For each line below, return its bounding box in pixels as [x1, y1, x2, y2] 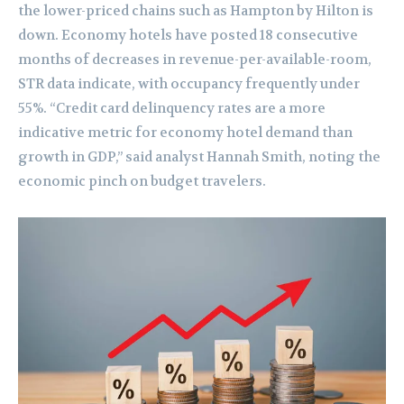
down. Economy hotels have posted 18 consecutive [18, 26, 358, 45]
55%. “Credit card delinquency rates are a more [18, 99, 326, 118]
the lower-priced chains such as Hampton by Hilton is [18, 2, 373, 21]
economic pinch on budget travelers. [18, 172, 266, 191]
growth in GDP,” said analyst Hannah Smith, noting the [18, 148, 381, 167]
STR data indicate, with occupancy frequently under [18, 75, 360, 94]
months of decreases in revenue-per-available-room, [18, 50, 372, 69]
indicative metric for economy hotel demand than [18, 124, 353, 142]
